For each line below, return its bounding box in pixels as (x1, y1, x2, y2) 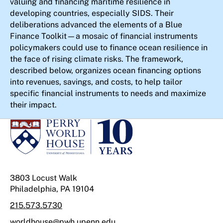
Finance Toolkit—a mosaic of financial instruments (10, 31, 198, 41)
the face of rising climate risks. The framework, (10, 54, 183, 64)
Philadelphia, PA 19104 (10, 184, 94, 194)
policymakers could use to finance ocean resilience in (10, 43, 208, 52)
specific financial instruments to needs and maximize (10, 89, 206, 98)
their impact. (10, 100, 57, 110)
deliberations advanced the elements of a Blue (10, 20, 182, 29)
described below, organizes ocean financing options (10, 66, 201, 75)
